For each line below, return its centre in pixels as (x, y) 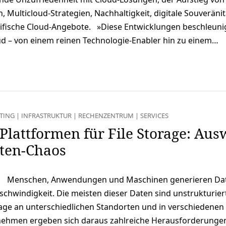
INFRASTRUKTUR (46, 115)
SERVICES (154, 115)
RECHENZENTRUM (106, 115)
